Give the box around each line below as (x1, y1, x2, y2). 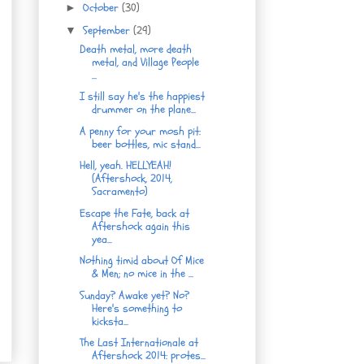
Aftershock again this (91, 218, 190, 234)
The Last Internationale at (79, 335, 198, 351)
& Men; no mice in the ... (91, 266, 193, 282)
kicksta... (91, 313, 128, 329)
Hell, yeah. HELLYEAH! (79, 158, 171, 174)
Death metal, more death (79, 41, 192, 57)
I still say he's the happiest (79, 89, 205, 105)
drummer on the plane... (91, 102, 196, 118)
